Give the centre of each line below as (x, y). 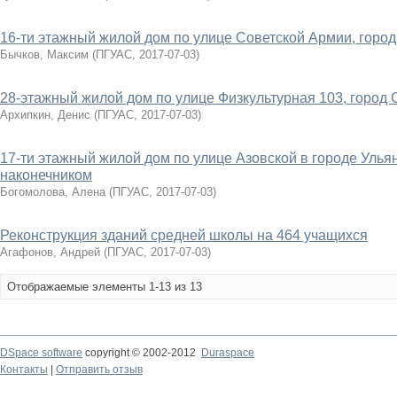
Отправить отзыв (99, 370)
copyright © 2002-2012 (142, 353)
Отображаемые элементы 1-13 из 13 (105, 287)
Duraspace (228, 353)
